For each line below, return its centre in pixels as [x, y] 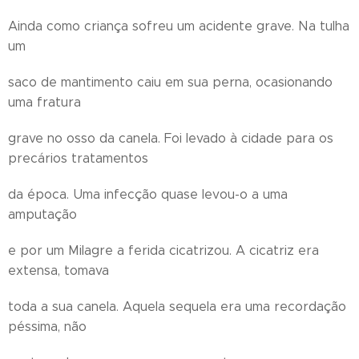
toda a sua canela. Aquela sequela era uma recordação [177, 307]
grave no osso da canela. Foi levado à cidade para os [171, 138]
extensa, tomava [58, 270]
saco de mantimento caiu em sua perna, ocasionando [170, 82]
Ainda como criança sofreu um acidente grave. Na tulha [179, 26]
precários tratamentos [78, 158]
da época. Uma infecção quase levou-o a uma [148, 194]
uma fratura [44, 102]
